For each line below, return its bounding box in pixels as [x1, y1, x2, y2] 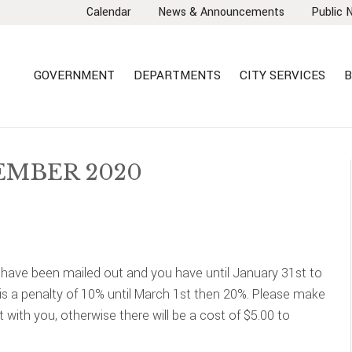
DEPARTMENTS [134, 67, 221, 84]
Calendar [86, 4, 131, 20]
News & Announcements [158, 4, 284, 20]
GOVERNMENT [34, 67, 115, 84]
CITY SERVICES [240, 67, 325, 84]
